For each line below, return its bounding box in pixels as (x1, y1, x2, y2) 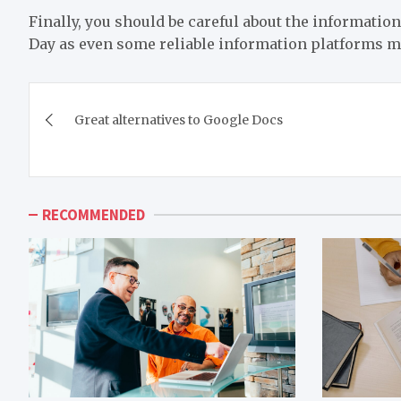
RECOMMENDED (42, 204, 145, 225)
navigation (28, 117, 180, 154)
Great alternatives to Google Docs (74, 111, 283, 128)
